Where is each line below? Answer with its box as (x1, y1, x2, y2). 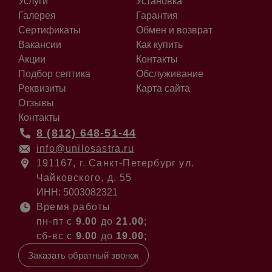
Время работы (36, 202, 111, 212)
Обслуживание (136, 69, 203, 79)
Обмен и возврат (136, 25, 212, 35)
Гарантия (136, 10, 178, 21)
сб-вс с (36, 231, 76, 241)
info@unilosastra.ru (36, 143, 134, 154)
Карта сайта (136, 83, 190, 93)
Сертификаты (18, 25, 81, 35)
